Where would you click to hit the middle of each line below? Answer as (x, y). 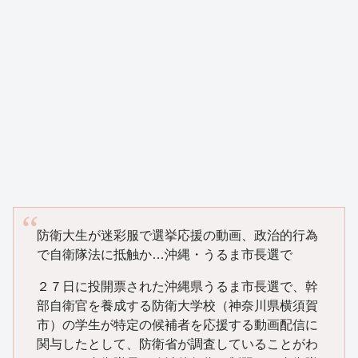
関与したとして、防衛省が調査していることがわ (177, 344)
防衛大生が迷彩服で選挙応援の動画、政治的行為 (177, 235)
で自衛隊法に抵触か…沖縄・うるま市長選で (164, 254)
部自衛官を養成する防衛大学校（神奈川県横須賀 (177, 305)
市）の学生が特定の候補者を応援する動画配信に (177, 324)
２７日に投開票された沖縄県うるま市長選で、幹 (177, 286)
